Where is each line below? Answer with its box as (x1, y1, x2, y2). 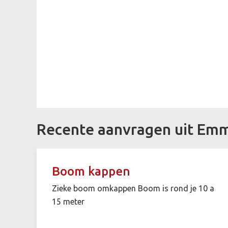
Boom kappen (52, 164, 130, 178)
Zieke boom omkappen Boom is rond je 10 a (52, 183, 214, 193)
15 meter (52, 196, 84, 206)
